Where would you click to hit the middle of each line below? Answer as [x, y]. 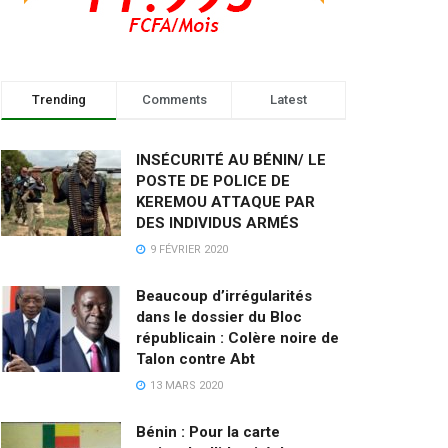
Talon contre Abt [195, 359]
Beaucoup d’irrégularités [224, 296]
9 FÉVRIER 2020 [187, 249]
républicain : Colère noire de [237, 338]
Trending [59, 99]
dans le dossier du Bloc [219, 317]
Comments [174, 99]
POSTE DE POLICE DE [213, 181]
